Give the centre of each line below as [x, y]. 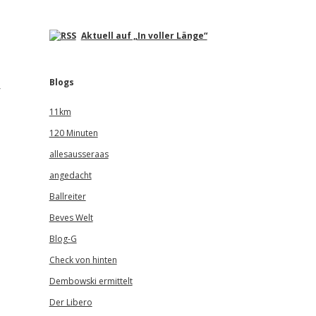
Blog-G [63, 239]
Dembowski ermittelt [91, 281]
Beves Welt [71, 218]
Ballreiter [67, 196]
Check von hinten [83, 260]
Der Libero [71, 302]
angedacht [70, 175]
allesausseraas [79, 154]
